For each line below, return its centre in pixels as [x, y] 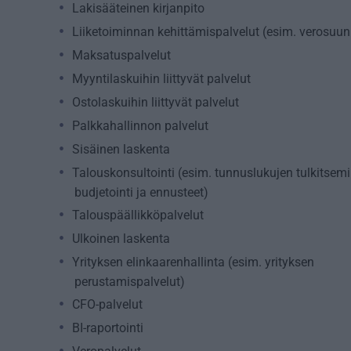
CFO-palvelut [107, 304]
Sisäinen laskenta [121, 149]
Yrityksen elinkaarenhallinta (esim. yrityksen [193, 262]
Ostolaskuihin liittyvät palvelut [156, 102]
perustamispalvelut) [130, 281]
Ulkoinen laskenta [121, 238]
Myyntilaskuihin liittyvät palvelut [161, 78]
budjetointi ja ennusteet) [141, 192]
